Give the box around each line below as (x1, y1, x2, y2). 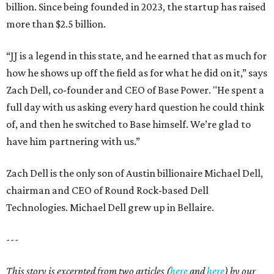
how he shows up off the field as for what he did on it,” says (6, 67, 267, 79)
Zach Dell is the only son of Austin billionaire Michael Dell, (6, 167, 263, 179)
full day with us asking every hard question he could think (6, 101, 264, 113)
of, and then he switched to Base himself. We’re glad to (6, 118, 251, 130)
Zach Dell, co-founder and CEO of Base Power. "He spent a (6, 84, 264, 96)
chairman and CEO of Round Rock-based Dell (6, 184, 209, 196)
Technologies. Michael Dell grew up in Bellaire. (6, 201, 214, 213)
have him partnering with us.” (6, 135, 140, 147)
